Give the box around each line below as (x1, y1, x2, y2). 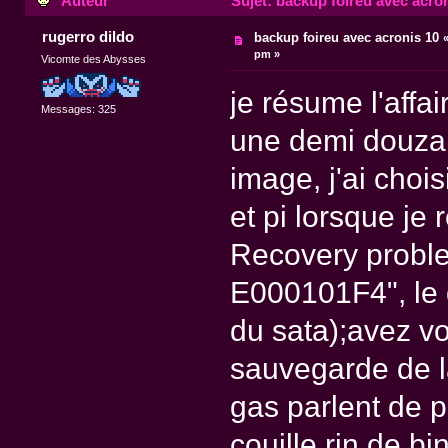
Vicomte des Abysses (41, 53, 147, 66)
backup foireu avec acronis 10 (254, 30, 440, 46)
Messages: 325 (41, 102, 117, 115)
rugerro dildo (41, 28, 134, 46)
